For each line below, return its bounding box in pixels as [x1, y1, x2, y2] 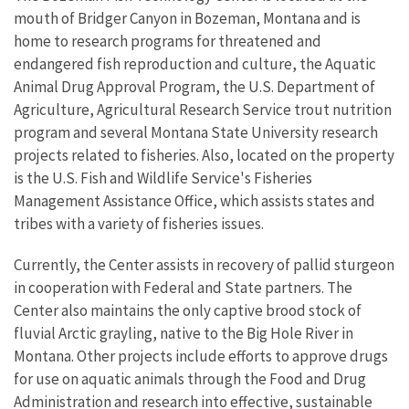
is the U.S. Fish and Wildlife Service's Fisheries [14, 168, 312, 188]
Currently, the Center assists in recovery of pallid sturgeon [14, 255, 394, 275]
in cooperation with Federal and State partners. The [14, 278, 352, 298]
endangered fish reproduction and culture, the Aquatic [14, 54, 376, 74]
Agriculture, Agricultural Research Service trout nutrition [14, 100, 392, 120]
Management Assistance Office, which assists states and [14, 191, 375, 211]
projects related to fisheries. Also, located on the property [14, 145, 394, 165]
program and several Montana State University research [14, 122, 378, 142]
